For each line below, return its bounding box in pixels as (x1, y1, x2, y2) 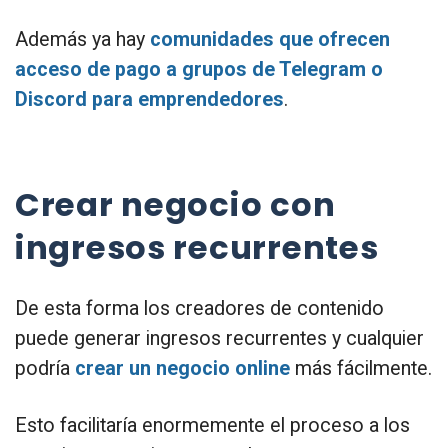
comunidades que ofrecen (150, 28, 390, 52)
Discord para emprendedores (15, 88, 284, 112)
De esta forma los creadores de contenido (15, 297, 384, 321)
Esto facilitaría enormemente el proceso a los (15, 414, 410, 438)
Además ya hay (15, 28, 150, 52)
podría (15, 357, 75, 381)
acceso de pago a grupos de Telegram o (15, 58, 383, 82)
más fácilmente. (290, 357, 432, 381)
